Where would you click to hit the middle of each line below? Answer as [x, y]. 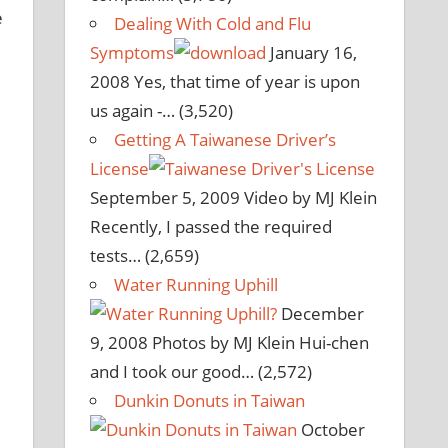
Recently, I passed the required [211, 227]
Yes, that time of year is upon [247, 82]
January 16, [312, 53]
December [321, 314]
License [120, 169]
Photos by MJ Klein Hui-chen [261, 343]
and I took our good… [172, 372]
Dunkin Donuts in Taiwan [210, 401]
